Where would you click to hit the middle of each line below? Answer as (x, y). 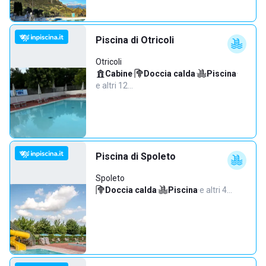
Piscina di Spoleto (136, 156)
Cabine (119, 74)
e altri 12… (114, 85)
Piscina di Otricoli (135, 40)
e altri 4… (216, 190)
